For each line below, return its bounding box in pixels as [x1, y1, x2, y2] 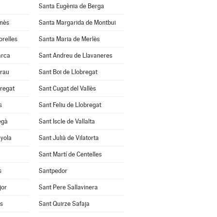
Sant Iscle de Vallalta [38, 118, 95, 125]
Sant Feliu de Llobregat [38, 101, 101, 108]
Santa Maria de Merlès [38, 35, 100, 43]
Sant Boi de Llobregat [38, 68, 97, 76]
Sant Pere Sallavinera [38, 184, 98, 191]
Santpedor [38, 167, 67, 174]
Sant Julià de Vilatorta [38, 134, 99, 141]
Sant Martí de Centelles [38, 151, 102, 158]
